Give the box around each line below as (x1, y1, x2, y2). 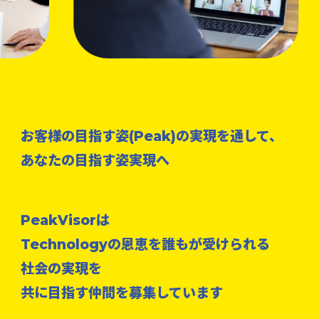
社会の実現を (20, 260, 102, 277)
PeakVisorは (20, 211, 110, 229)
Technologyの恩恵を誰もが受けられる (20, 236, 270, 253)
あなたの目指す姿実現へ (20, 152, 169, 169)
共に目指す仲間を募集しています (20, 284, 223, 301)
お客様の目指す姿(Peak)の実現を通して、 (20, 127, 283, 145)
